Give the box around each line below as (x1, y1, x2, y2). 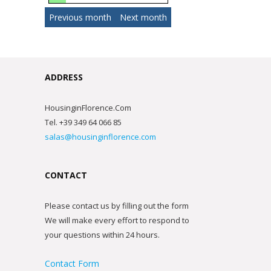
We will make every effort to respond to (45, 215, 189, 226)
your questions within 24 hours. (45, 229, 160, 240)
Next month (120, 11, 167, 23)
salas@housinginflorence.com (45, 131, 156, 142)
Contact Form (45, 258, 99, 269)
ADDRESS (45, 71, 83, 83)
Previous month (49, 11, 111, 23)
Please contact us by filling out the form (45, 200, 189, 211)
